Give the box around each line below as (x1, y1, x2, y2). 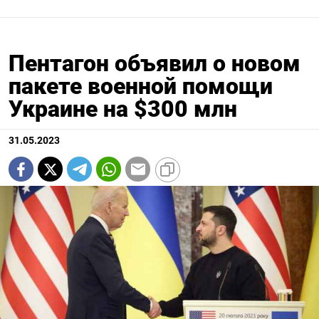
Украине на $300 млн (9, 95, 237, 123)
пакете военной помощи (9, 73, 273, 100)
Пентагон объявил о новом (9, 50, 300, 78)
